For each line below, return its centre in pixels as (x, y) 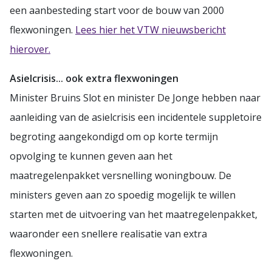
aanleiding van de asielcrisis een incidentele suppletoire (136, 117)
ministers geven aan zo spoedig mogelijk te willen (123, 195)
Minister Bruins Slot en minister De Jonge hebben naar (135, 97)
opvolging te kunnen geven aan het (91, 156)
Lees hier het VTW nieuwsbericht (151, 29)
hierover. (30, 49)
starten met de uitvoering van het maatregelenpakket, (134, 214)
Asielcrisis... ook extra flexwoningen (94, 78)
